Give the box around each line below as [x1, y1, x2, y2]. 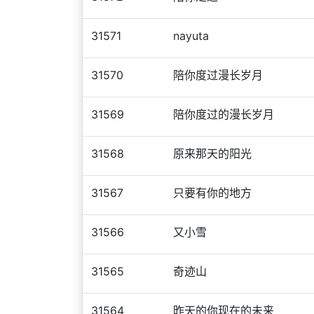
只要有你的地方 [173, 186, 252, 200]
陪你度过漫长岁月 [173, 68, 263, 82]
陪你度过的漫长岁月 [173, 107, 274, 121]
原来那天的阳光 [173, 146, 252, 161]
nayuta [173, 29, 209, 43]
